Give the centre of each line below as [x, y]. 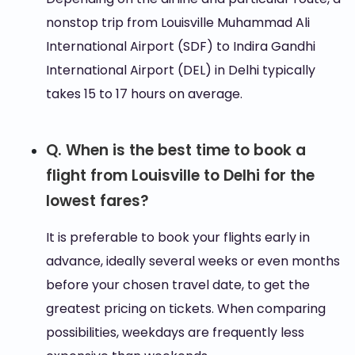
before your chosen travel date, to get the [177, 285]
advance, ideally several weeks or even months [193, 261]
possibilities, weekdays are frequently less [175, 332]
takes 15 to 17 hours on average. [144, 94]
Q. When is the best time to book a [176, 150]
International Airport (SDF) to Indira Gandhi [180, 46]
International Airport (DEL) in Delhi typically [180, 70]
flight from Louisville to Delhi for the [180, 176]
